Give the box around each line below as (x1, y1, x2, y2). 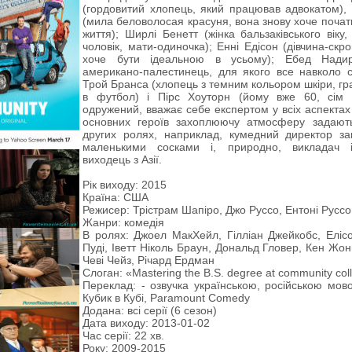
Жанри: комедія (82, 216, 164, 229)
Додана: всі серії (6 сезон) (82, 304, 217, 317)
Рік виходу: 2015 (82, 178, 167, 191)
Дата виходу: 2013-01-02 (82, 317, 210, 329)
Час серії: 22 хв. (82, 329, 164, 342)
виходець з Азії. (82, 153, 162, 166)
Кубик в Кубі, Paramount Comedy (82, 291, 250, 304)
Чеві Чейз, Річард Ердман (82, 254, 214, 266)
